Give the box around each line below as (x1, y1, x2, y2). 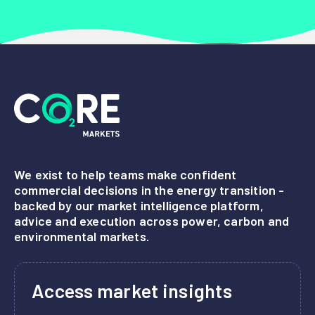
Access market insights (32, 278, 232, 302)
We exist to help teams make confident (14, 166, 237, 182)
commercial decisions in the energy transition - (14, 181, 285, 198)
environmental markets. (14, 228, 149, 244)
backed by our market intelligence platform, (14, 197, 264, 213)
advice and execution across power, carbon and (14, 212, 290, 229)
